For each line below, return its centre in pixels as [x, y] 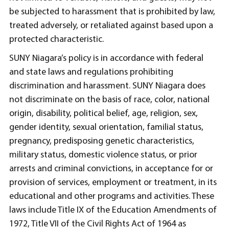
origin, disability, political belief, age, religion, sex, [104, 113]
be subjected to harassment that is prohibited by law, [112, 12]
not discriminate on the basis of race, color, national [109, 100]
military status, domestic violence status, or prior [103, 155]
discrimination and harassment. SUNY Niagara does [107, 86]
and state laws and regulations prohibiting [91, 72]
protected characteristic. [56, 39]
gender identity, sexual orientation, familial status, [106, 127]
